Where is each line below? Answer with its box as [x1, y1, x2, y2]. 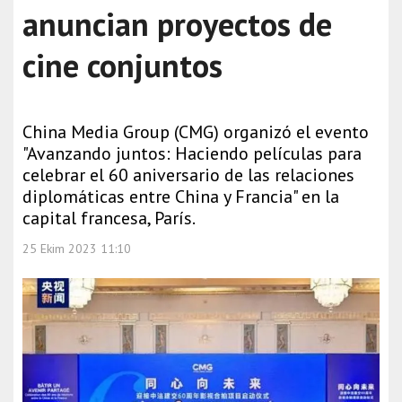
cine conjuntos [22, 44, 223, 86]
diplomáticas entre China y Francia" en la [22, 185, 339, 208]
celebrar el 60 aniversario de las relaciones [22, 163, 354, 187]
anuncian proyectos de [22, 3, 332, 45]
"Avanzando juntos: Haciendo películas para [22, 142, 362, 165]
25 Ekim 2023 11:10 [22, 240, 131, 257]
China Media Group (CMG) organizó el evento [22, 120, 369, 144]
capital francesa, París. [22, 206, 196, 230]
